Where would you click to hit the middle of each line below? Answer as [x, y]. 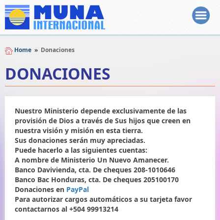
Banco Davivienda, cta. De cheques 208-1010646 [95, 169]
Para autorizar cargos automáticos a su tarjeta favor [103, 199]
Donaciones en [41, 189]
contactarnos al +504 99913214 [67, 209]
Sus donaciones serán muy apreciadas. [80, 140]
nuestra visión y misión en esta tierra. [79, 130]
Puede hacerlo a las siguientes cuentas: [81, 150]
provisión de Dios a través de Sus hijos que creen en [103, 120]
